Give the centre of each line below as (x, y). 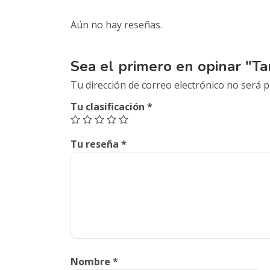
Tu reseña (96, 144)
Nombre (92, 262)
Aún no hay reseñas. (116, 25)
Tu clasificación (109, 107)
